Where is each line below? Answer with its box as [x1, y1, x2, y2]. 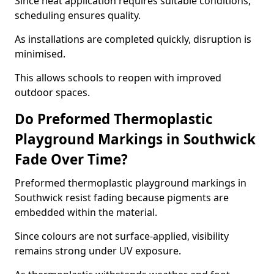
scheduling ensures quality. [15, 9, 141, 22]
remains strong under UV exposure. [15, 244, 181, 257]
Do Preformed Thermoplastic [15, 109, 213, 128]
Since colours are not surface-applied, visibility [15, 229, 229, 243]
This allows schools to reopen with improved [15, 71, 221, 84]
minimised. [15, 47, 65, 61]
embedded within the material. [15, 206, 157, 219]
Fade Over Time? [15, 150, 128, 169]
